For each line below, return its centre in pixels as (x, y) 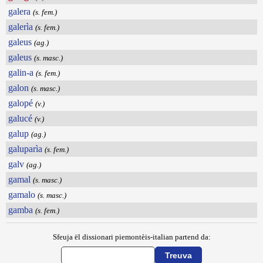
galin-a (21, 73)
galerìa (21, 27)
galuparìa (25, 149)
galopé (21, 103)
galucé (20, 119)
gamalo (22, 195)
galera (19, 12)
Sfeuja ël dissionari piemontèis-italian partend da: (131, 237)
